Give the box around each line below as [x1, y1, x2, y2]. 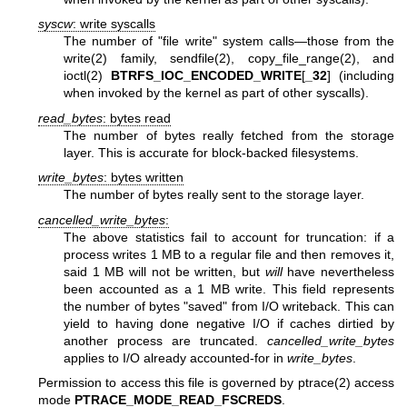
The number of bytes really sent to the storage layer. [64, 187, 364, 203]
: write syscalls [73, 16, 155, 32]
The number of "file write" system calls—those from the [64, 34, 394, 49]
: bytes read [103, 110, 171, 125]
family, [107, 51, 170, 66]
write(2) [64, 51, 107, 66]
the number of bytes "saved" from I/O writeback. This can [64, 298, 394, 313]
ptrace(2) [297, 374, 351, 390]
